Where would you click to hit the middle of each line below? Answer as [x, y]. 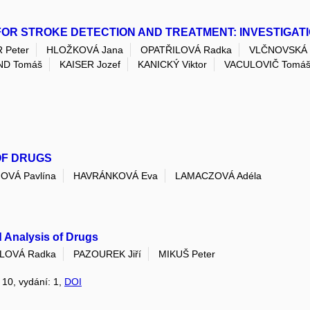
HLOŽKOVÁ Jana [85, 49]
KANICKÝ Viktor [172, 65]
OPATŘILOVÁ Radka [186, 49]
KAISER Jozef [90, 65]
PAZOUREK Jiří [107, 254]
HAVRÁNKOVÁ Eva [116, 175]
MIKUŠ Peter [187, 254]
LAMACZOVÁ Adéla [218, 175]
